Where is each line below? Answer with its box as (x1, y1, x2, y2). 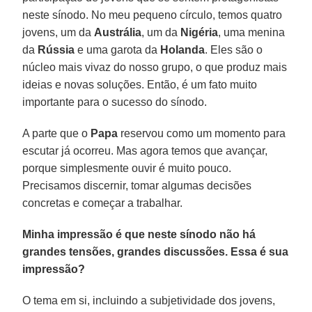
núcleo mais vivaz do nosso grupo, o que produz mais (22, 61, 288, 73)
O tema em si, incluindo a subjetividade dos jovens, (22, 294, 276, 306)
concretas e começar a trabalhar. (22, 196, 183, 209)
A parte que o (22, 127, 91, 139)
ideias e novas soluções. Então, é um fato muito (22, 78, 258, 91)
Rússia (38, 43, 75, 56)
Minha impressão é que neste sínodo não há (22, 228, 256, 240)
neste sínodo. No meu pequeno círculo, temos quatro (22, 8, 283, 21)
